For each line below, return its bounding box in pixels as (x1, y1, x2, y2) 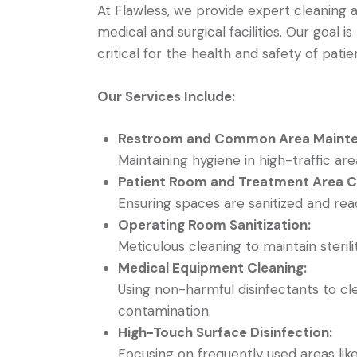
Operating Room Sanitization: (117, 216, 311, 234)
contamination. (117, 302, 211, 320)
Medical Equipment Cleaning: (117, 259, 307, 277)
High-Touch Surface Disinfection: (117, 324, 332, 342)
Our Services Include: (97, 87, 235, 105)
